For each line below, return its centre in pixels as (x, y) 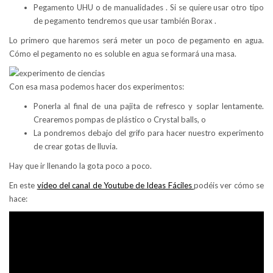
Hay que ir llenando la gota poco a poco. (80, 165)
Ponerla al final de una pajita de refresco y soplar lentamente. (149, 106)
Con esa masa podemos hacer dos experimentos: (97, 86)
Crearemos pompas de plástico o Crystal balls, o (120, 119)
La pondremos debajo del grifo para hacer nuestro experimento (149, 133)
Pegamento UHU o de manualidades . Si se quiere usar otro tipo (149, 7)
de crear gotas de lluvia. (76, 146)
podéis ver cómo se (229, 185)
